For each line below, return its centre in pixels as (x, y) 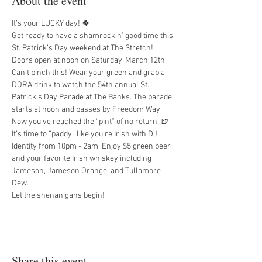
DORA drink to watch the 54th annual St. (81, 85)
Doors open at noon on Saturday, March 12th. (90, 61)
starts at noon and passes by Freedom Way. (87, 110)
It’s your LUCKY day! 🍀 (51, 24)
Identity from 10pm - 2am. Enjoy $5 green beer (92, 146)
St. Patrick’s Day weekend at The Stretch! (83, 48)
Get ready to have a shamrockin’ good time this (93, 36)
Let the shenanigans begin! (58, 196)
